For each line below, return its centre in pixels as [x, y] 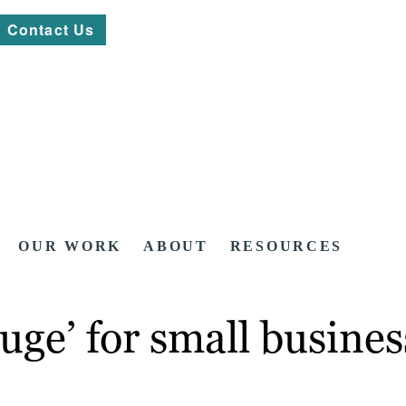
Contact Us [51, 29]
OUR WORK [70, 246]
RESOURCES [286, 246]
